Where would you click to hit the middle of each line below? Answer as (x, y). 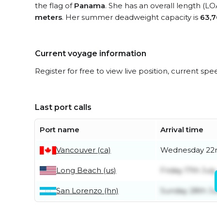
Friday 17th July (188, 170)
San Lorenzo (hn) (87, 191)
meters (48, 17)
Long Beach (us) (86, 170)
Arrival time (182, 130)
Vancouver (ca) (84, 150)
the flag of (54, 6)
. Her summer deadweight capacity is (131, 17)
